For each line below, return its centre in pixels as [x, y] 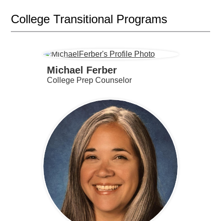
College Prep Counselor [89, 80]
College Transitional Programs [89, 19]
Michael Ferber [82, 70]
